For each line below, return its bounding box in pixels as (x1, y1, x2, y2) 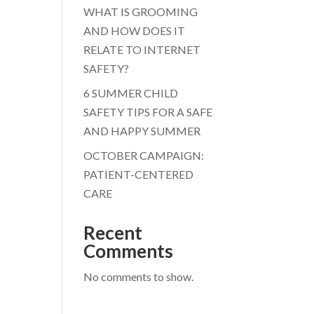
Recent (83, 221, 143, 244)
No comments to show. (83, 270, 194, 283)
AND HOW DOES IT (83, 24, 186, 37)
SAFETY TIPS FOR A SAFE (83, 105, 213, 118)
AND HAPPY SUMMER (83, 124, 201, 137)
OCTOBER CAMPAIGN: (83, 149, 205, 162)
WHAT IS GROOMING (83, 5, 198, 18)
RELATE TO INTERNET (83, 43, 201, 56)
